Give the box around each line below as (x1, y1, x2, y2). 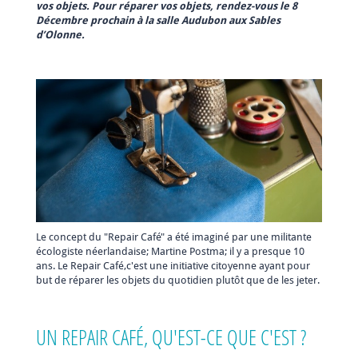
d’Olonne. (36, 28, 85, 41)
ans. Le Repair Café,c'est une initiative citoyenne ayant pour (36, 259, 310, 272)
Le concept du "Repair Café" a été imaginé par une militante (36, 230, 312, 243)
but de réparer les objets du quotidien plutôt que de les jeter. (36, 273, 320, 286)
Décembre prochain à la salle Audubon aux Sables (36, 14, 280, 26)
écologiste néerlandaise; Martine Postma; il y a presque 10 (36, 245, 304, 257)
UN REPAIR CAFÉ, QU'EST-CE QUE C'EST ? (36, 322, 312, 352)
